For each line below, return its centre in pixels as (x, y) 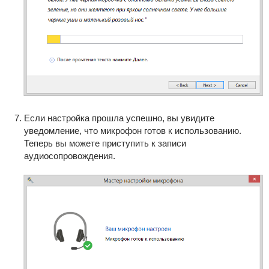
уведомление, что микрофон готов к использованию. (132, 130)
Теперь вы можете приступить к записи (105, 143)
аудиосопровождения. (71, 156)
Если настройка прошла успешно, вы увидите (119, 118)
